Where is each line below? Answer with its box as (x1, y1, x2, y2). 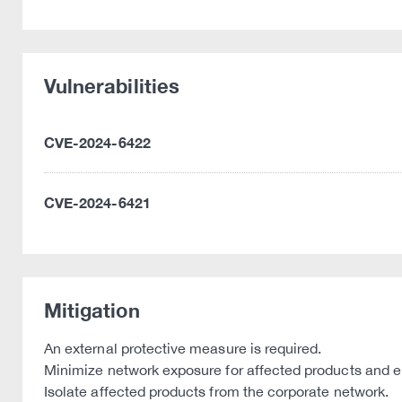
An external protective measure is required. (44, 340, 322, 356)
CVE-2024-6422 (44, 134, 151, 151)
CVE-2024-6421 (44, 194, 151, 211)
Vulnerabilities (44, 74, 179, 98)
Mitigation (44, 299, 140, 322)
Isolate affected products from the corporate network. (44, 383, 389, 399)
